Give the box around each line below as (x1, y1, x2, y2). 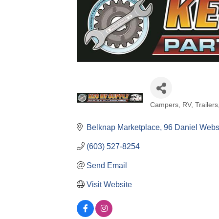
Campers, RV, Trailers (150, 101, 218, 109)
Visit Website (87, 180, 132, 189)
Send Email (87, 161, 127, 170)
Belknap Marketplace (87, 123, 160, 131)
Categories (150, 106, 200, 120)
